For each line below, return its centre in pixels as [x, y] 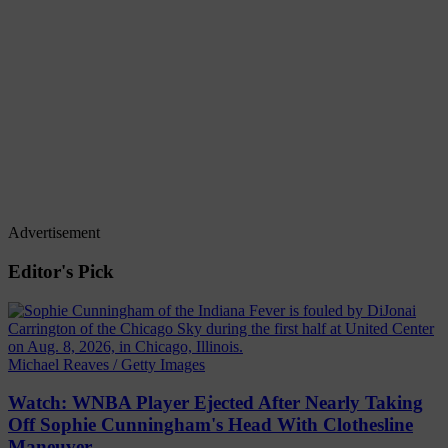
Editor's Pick [61, 271]
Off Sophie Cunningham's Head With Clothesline [210, 425]
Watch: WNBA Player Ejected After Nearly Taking [215, 403]
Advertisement [54, 233]
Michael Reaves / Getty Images [106, 364]
